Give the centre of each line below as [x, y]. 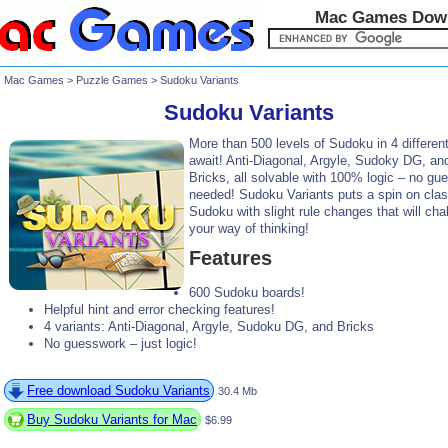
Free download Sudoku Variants [118, 390]
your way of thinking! [249, 229]
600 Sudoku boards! [247, 292]
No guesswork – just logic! [120, 343]
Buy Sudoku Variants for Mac [112, 419]
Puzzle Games [112, 80]
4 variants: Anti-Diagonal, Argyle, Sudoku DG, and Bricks [209, 326]
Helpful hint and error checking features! [159, 309]
